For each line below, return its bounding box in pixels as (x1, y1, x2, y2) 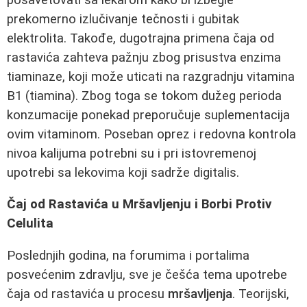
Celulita (7, 216, 53, 232)
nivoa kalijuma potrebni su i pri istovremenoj (7, 145, 256, 161)
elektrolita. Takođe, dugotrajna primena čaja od (7, 30, 274, 46)
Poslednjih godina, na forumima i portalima (7, 247, 249, 263)
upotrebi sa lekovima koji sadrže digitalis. (7, 164, 239, 180)
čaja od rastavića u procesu (7, 286, 168, 302)
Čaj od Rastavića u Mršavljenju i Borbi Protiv (7, 197, 271, 212)
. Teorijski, (232, 286, 289, 302)
